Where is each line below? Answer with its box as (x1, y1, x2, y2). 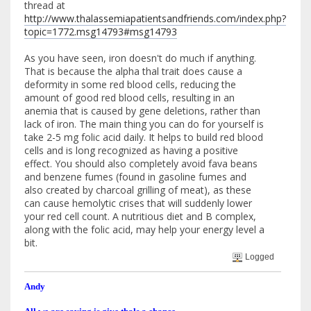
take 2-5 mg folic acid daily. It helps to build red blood (24, 130, 263, 144)
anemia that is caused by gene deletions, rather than (24, 103, 260, 117)
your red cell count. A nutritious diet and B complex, (24, 209, 256, 223)
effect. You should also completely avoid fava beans (24, 156, 258, 170)
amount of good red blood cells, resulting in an (24, 90, 235, 104)
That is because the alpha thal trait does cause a (24, 64, 242, 78)
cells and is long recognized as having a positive (24, 143, 238, 157)
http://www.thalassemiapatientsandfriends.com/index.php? (24, 11, 286, 25)
